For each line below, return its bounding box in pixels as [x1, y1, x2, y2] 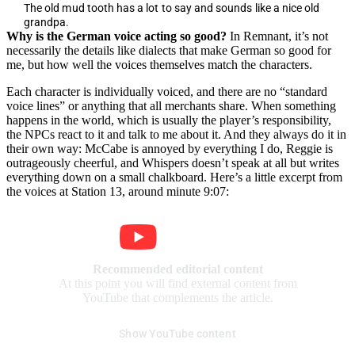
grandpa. [24, 16, 70, 29]
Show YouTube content [119, 327, 236, 341]
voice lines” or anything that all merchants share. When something [6, 99, 336, 113]
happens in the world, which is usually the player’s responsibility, [6, 113, 331, 128]
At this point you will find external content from [58, 277, 297, 291]
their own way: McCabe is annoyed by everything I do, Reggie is [6, 142, 333, 156]
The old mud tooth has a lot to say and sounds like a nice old [24, 2, 320, 15]
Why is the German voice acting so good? [6, 29, 227, 44]
